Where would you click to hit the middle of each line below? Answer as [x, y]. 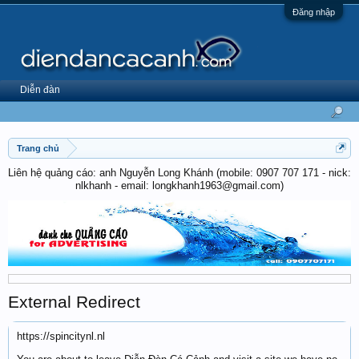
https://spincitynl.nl [61, 336]
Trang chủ [38, 148]
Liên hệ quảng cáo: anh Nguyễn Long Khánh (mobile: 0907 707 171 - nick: [179, 173]
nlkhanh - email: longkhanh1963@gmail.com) [179, 186]
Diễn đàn [40, 90]
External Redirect [74, 302]
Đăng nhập [314, 12]
